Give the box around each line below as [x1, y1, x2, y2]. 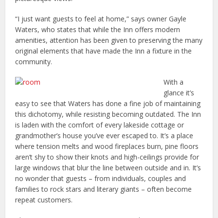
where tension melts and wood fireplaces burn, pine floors [15, 142, 199, 151]
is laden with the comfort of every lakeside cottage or [15, 120, 184, 130]
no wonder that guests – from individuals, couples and [15, 174, 186, 183]
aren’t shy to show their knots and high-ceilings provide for [15, 152, 200, 162]
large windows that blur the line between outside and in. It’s [15, 163, 201, 173]
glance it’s [163, 88, 195, 98]
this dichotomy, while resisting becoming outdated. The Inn [15, 109, 201, 119]
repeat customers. [15, 195, 73, 205]
